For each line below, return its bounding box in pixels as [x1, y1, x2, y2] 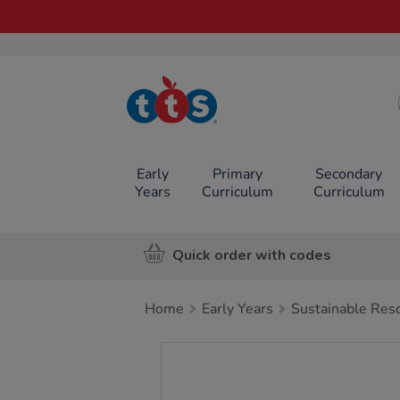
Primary [212, 164, 262, 184]
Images [161, 342, 222, 362]
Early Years [202, 299, 273, 319]
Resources [162, 115, 215, 130]
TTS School [160, 102, 217, 117]
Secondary [315, 164, 383, 184]
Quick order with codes [172, 245, 331, 265]
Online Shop [155, 129, 221, 144]
